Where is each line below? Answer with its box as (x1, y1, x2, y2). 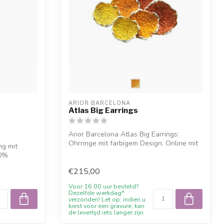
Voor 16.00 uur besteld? (68, 181, 138, 190)
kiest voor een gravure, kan (68, 201, 144, 210)
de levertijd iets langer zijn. (68, 207, 145, 216)
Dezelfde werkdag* (68, 188, 124, 197)
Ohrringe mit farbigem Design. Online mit (68, 138, 198, 148)
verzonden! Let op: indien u (68, 194, 145, 203)
